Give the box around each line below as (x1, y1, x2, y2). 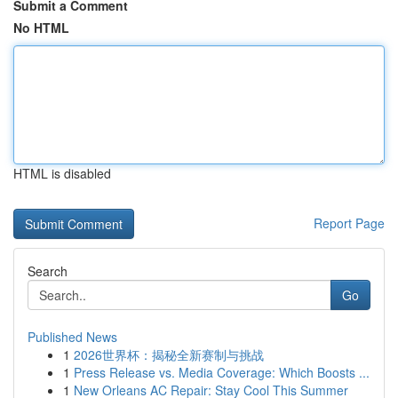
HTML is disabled (13, 164, 111, 182)
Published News (28, 328, 117, 346)
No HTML (13, 19, 69, 36)
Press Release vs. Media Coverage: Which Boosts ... (74, 363, 370, 381)
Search (28, 262, 68, 280)
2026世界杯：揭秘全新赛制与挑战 (74, 346, 264, 363)
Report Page (314, 214, 385, 232)
